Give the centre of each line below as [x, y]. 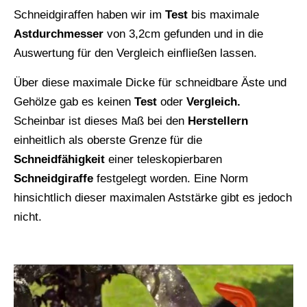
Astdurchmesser [59, 34]
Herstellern [218, 121]
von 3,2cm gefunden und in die [183, 34]
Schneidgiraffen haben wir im [89, 15]
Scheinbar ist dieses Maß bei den [101, 121]
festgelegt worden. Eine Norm [171, 179]
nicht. [28, 217]
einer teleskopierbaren [163, 160]
